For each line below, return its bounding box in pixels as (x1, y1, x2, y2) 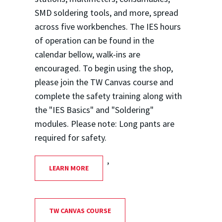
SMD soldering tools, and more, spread (34, 7, 178, 19)
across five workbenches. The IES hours (34, 21, 181, 33)
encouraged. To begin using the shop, (34, 62, 173, 74)
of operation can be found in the (34, 35, 154, 47)
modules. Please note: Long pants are (34, 118, 174, 130)
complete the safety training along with (34, 90, 182, 102)
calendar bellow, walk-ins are (34, 49, 140, 60)
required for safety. (34, 132, 107, 144)
